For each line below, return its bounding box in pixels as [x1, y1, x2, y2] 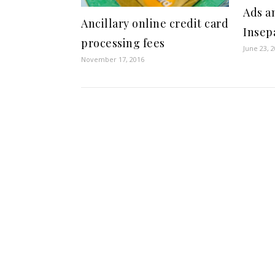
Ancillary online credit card [81, 16, 228, 31]
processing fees [81, 36, 165, 51]
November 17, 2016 [81, 55, 144, 64]
